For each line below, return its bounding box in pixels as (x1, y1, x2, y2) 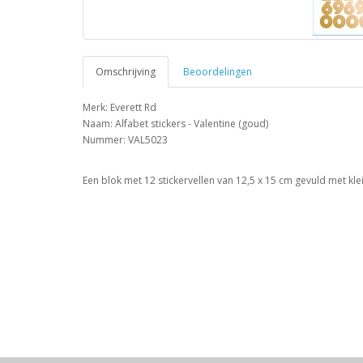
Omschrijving (96, 64, 156, 79)
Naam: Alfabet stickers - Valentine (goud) (83, 116, 268, 130)
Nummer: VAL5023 (83, 132, 168, 147)
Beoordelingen (183, 64, 252, 79)
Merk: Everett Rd (83, 100, 156, 114)
